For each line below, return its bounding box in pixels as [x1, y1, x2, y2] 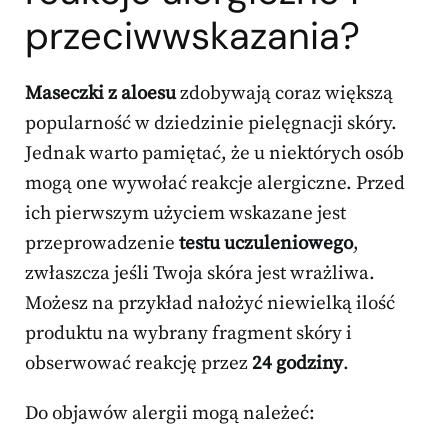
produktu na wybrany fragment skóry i [25, 322, 352, 346]
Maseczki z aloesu [25, 82, 176, 106]
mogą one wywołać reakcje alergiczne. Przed [25, 172, 405, 196]
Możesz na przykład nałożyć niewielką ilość [25, 292, 395, 316]
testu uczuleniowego [179, 232, 353, 256]
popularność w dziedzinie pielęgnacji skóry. [25, 112, 397, 136]
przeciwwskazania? [25, 11, 360, 62]
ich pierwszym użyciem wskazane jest [25, 202, 346, 226]
